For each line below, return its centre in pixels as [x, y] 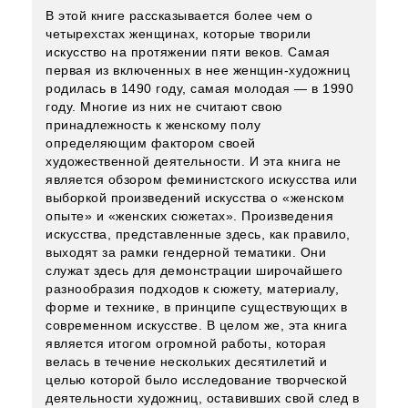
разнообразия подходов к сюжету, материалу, [192, 289]
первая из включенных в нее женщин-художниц [198, 70]
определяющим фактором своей [151, 143]
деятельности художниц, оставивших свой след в [203, 398]
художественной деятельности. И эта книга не [194, 161]
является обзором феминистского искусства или [201, 179]
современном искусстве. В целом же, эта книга [196, 325]
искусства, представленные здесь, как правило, [198, 234]
